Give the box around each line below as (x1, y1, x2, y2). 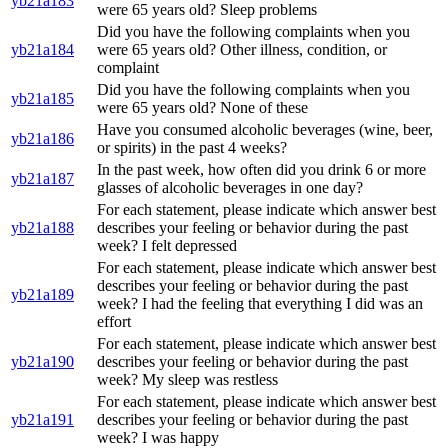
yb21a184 (11, 41, 74, 59)
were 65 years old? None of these (97, 99, 308, 117)
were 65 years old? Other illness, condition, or (97, 41, 387, 59)
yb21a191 (11, 411, 74, 429)
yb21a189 (11, 286, 74, 304)
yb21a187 (11, 170, 74, 188)
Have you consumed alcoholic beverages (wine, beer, (97, 121, 433, 139)
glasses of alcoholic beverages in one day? (97, 179, 363, 197)
